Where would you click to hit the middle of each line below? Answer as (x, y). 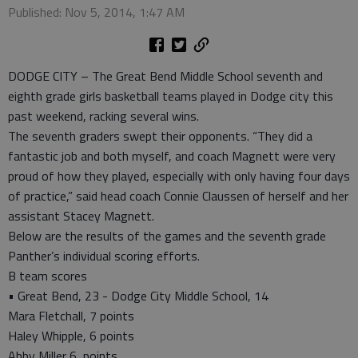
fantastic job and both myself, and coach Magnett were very (172, 156)
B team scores (48, 276)
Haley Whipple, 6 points (71, 336)
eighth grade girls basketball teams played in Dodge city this (171, 96)
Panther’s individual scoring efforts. (104, 256)
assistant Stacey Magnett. (84, 216)
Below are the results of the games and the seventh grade (167, 236)
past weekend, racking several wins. (103, 116)
